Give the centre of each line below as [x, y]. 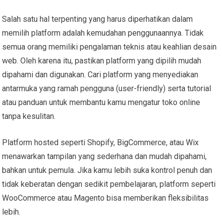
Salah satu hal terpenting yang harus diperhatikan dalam [98, 19]
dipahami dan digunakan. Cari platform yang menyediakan [100, 74]
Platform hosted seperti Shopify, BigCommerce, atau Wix [101, 142]
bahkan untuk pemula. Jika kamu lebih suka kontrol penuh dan [107, 170]
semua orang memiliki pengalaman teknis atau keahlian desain [110, 47]
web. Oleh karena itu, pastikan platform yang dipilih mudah [102, 60]
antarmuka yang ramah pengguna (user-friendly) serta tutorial [107, 88]
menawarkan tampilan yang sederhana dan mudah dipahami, [105, 156]
